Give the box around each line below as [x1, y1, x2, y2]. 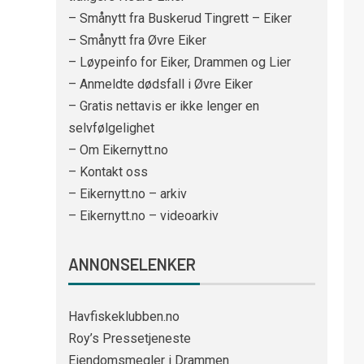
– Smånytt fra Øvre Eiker [67, 32, 206, 49]
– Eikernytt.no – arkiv [67, 186, 187, 202]
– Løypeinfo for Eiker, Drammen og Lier [67, 54, 291, 71]
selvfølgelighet [67, 120, 154, 136]
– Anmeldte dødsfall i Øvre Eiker [67, 76, 253, 93]
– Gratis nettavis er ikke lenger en [67, 98, 259, 115]
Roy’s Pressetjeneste [67, 331, 191, 347]
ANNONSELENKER [67, 254, 196, 275]
